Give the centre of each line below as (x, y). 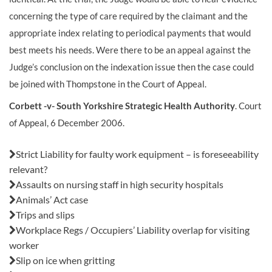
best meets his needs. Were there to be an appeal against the (130, 50)
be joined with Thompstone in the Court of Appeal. (108, 84)
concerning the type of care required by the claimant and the (128, 16)
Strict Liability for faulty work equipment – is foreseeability (137, 154)
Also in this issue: (55, 138)
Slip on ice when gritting (65, 260)
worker (24, 245)
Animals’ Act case (52, 199)
